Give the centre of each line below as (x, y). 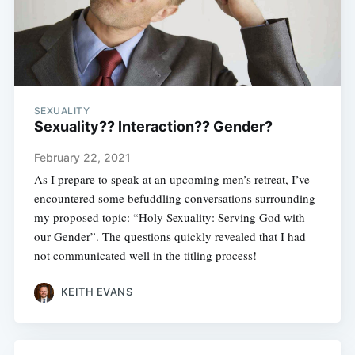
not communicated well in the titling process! (145, 255)
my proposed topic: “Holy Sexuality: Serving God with (169, 217)
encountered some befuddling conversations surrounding (174, 198)
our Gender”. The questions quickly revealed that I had (170, 236)
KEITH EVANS (97, 292)
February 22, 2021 (82, 157)
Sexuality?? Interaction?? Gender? (153, 126)
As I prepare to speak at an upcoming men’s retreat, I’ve (172, 179)
